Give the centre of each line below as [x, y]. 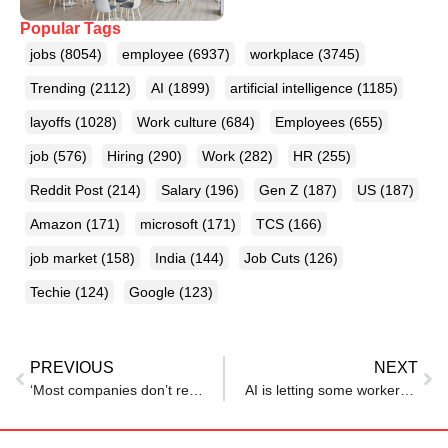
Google [154, 291]
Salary [183, 189]
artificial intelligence [293, 87]
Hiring [127, 155]
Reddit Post [68, 189]
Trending [60, 87]
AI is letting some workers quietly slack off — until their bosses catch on [407, 390]
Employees [312, 121]
